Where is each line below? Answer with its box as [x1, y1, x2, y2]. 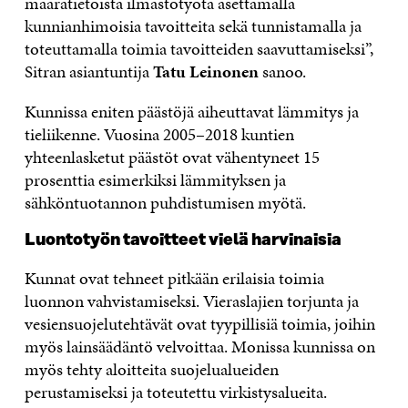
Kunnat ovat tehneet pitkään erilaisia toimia [24, 265, 324, 291]
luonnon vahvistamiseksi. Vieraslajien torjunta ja [24, 288, 359, 313]
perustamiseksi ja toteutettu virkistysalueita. [24, 379, 327, 404]
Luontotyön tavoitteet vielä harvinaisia [24, 230, 342, 250]
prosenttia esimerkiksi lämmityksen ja [24, 167, 286, 192]
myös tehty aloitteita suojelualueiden [24, 356, 279, 382]
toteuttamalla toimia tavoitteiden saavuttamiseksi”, [24, 36, 373, 61]
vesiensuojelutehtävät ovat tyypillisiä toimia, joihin [24, 311, 375, 336]
